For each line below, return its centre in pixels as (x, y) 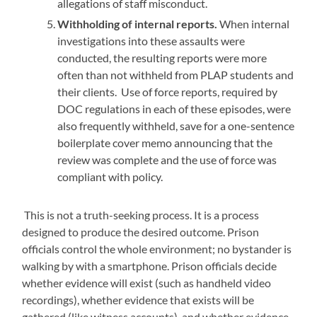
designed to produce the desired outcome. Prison (141, 231)
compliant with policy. (110, 176)
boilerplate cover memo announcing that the (165, 142)
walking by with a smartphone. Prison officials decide (150, 265)
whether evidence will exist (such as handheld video (147, 282)
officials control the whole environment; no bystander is (157, 248)
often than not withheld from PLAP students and (176, 74)
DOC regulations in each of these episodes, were (174, 108)
